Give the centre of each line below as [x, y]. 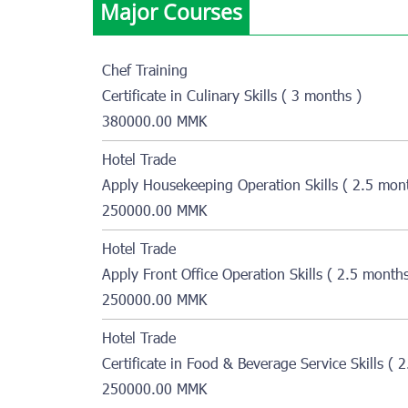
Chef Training [145, 71]
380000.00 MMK [154, 122]
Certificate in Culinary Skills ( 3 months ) [232, 97]
